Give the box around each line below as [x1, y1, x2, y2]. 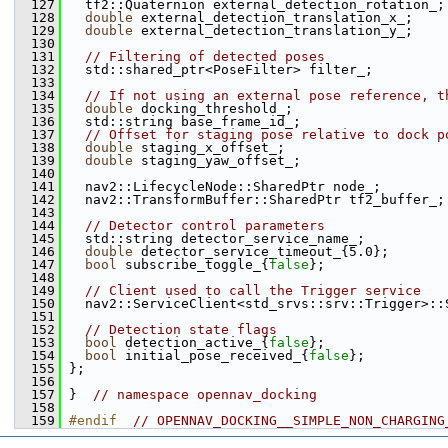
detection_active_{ [117, 335, 269, 350]
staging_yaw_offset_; [133, 153, 301, 168]
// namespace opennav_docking [93, 387, 317, 402]
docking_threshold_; [133, 101, 293, 116]
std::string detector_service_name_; [61, 231, 365, 246]
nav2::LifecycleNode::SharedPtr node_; [61, 179, 381, 194]
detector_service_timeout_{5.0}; [133, 244, 389, 259]
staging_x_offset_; [133, 140, 285, 155]
